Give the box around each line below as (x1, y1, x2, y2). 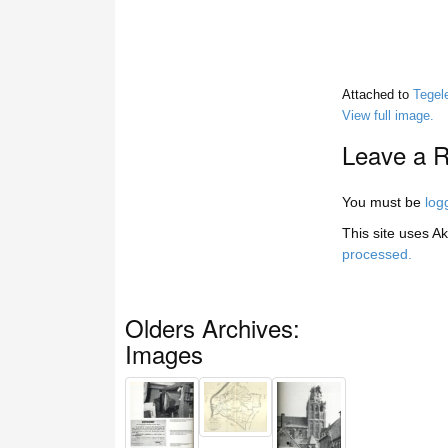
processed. (341, 245, 412, 262)
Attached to (341, 87, 413, 102)
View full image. (341, 108, 434, 123)
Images (125, 335, 203, 371)
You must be (341, 193, 425, 210)
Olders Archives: (125, 309, 300, 345)
